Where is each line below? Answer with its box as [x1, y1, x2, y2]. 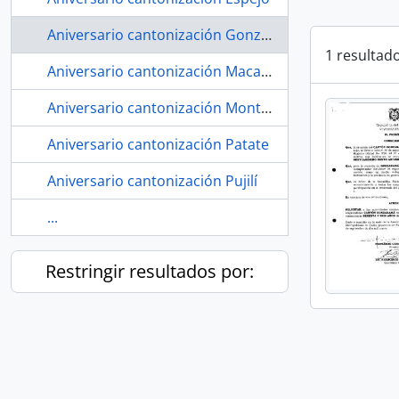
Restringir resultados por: [45, 259, 254, 283]
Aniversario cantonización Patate [47, 134, 269, 154]
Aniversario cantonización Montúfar [261, 98, 272, 118]
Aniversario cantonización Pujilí [47, 171, 257, 191]
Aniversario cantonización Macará [261, 61, 272, 81]
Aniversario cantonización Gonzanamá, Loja [261, 25, 272, 45]
